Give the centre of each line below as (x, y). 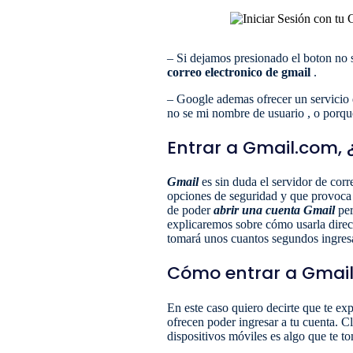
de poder (190, 210)
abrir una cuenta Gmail (274, 210)
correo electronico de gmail (239, 72)
